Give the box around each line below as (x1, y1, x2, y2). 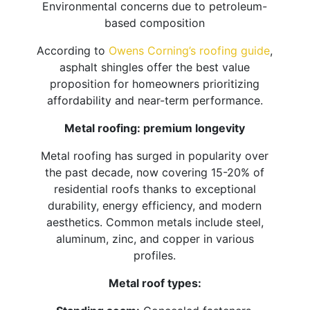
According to (37, 44, 109, 58)
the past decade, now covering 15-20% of (45, 165, 265, 180)
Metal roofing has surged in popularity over (41, 149, 269, 163)
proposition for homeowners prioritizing (50, 77, 260, 91)
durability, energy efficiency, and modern (48, 199, 262, 213)
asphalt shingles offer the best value (60, 60, 250, 75)
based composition (104, 16, 206, 30)
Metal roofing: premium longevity (64, 121, 246, 136)
